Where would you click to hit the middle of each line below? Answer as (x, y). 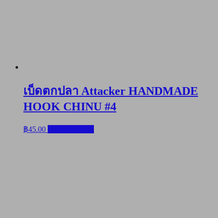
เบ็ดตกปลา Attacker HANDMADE (111, 91)
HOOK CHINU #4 (70, 106)
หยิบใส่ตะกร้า (71, 129)
